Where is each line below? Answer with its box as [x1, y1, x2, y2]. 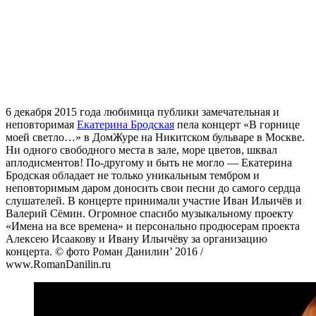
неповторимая [6, 118, 77, 130]
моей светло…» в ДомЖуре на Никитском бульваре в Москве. [6, 130, 305, 143]
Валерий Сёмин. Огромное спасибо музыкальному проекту [6, 207, 293, 219]
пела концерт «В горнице [174, 118, 300, 130]
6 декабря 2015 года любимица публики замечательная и [6, 105, 279, 118]
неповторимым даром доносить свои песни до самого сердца [6, 181, 300, 194]
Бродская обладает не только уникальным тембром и [6, 169, 260, 181]
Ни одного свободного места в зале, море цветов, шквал [6, 143, 277, 156]
